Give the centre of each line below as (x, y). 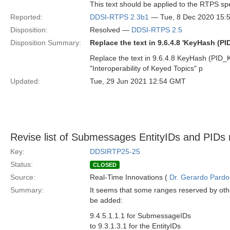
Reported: (26, 17)
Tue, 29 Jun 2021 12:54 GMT (138, 81)
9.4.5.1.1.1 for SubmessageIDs (140, 216)
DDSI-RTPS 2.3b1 (119, 17)
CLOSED (105, 165)
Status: (22, 164)
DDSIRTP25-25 (115, 151)
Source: (23, 177)
